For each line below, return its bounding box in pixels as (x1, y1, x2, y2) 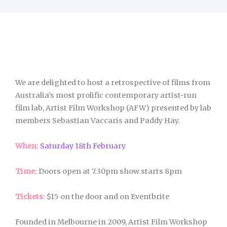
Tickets (15, 192, 43, 201)
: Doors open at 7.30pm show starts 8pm (35, 167, 182, 176)
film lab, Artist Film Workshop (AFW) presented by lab (15, 103, 211, 112)
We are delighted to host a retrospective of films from (15, 78, 210, 87)
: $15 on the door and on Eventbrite (43, 192, 169, 201)
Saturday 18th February (40, 141, 126, 150)
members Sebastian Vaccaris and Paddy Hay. (15, 116, 182, 125)
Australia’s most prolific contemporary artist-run (15, 91, 197, 100)
